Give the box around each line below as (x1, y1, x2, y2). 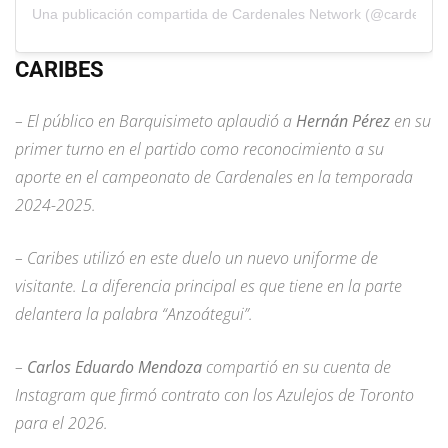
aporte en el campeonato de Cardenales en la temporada (15, 166, 413, 189)
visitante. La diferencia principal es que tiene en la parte (15, 275, 402, 298)
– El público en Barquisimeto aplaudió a (15, 110, 296, 133)
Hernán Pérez (296, 110, 390, 133)
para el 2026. (15, 412, 108, 435)
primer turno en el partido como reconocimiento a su (15, 138, 384, 161)
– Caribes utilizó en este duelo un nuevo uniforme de (15, 247, 378, 270)
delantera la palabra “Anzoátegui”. (15, 303, 253, 326)
